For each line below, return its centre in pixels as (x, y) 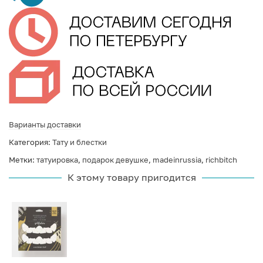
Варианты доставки (45, 125)
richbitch (221, 160)
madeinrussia (177, 160)
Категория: (31, 142)
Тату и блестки (80, 142)
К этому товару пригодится (131, 178)
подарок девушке (115, 160)
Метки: (23, 160)
